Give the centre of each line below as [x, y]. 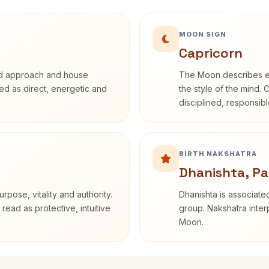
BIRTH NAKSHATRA [218, 154]
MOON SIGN [203, 34]
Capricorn [211, 53]
